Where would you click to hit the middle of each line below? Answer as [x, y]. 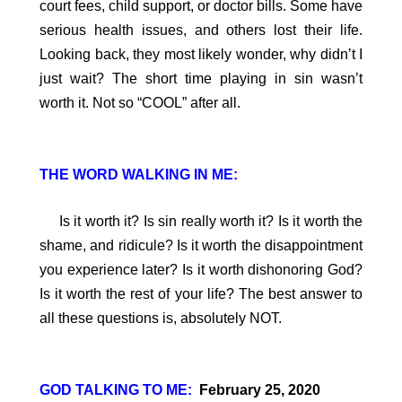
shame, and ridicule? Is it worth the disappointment [201, 246]
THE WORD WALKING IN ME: [139, 174]
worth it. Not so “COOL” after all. [140, 103]
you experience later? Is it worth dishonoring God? [201, 270]
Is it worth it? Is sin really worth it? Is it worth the [201, 222]
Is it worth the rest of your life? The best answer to [201, 294]
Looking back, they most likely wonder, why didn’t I [201, 55]
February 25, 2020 [260, 389]
